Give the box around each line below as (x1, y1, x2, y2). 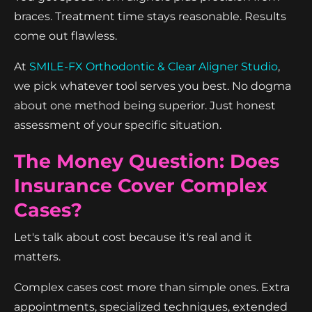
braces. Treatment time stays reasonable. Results (14, 9, 286, 23)
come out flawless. (14, 29, 117, 42)
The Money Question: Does (14, 149, 279, 173)
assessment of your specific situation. (14, 118, 221, 132)
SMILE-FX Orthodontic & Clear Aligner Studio (29, 59, 278, 73)
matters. (14, 249, 61, 263)
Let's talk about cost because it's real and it (14, 230, 252, 244)
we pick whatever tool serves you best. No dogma (14, 79, 291, 93)
